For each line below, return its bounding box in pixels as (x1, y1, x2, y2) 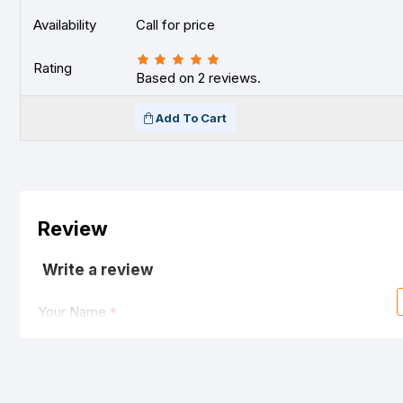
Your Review (38, 373, 115, 390)
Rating (33, 59, 72, 76)
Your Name (38, 303, 106, 320)
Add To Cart (156, 111, 227, 125)
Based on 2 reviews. (136, 69, 261, 86)
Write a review (42, 261, 153, 279)
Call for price (136, 16, 215, 33)
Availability (33, 16, 96, 33)
